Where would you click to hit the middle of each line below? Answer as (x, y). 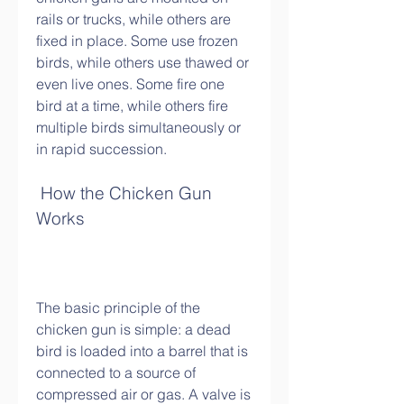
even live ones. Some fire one (130, 84)
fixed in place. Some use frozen (137, 41)
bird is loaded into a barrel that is (142, 351)
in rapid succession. (101, 149)
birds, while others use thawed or (142, 62)
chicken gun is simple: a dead (133, 329)
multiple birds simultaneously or (138, 127)
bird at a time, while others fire (132, 106)
